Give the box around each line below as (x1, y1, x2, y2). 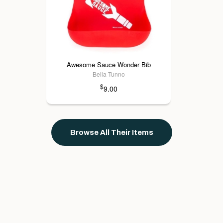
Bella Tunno (92, 70, 125, 79)
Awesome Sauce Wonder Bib (66, 60, 151, 70)
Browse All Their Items (70, 128, 153, 137)
